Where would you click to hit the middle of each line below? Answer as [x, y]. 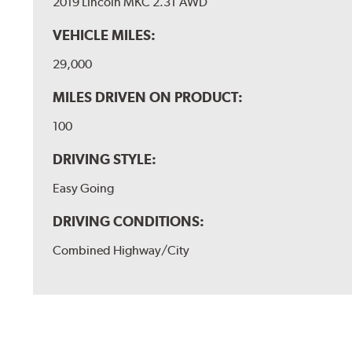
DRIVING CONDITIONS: [129, 221]
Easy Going [84, 188]
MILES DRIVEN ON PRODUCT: [148, 97]
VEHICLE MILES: [104, 35]
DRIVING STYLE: [105, 159]
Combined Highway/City [121, 250]
